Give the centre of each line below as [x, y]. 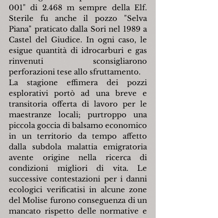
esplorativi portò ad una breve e [78, 93]
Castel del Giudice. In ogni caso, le [78, 40]
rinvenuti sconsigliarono [78, 61]
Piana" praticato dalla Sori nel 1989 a [78, 29]
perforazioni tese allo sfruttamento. [75, 72]
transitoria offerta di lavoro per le [78, 104]
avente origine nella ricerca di [78, 158]
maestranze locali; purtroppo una [78, 115]
